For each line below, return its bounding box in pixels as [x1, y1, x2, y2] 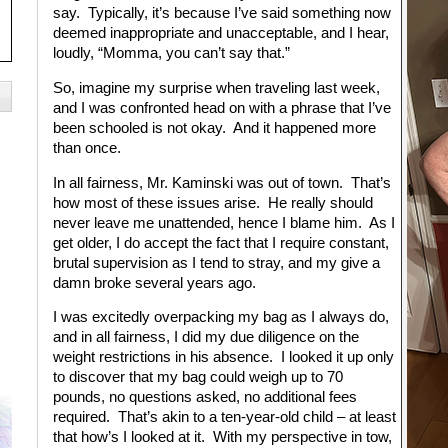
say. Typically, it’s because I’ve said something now [52, 5, 391, 22]
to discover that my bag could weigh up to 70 [52, 369, 343, 386]
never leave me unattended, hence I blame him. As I [52, 214, 395, 231]
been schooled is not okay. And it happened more [52, 119, 376, 136]
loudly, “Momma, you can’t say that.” [52, 45, 290, 62]
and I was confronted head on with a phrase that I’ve [52, 99, 391, 116]
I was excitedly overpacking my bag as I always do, [52, 309, 389, 326]
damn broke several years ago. [52, 274, 256, 291]
